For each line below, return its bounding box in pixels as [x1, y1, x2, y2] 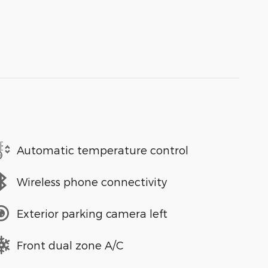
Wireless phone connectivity [17, 175, 167, 188]
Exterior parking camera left [17, 206, 167, 220]
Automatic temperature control [17, 143, 188, 156]
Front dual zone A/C [17, 238, 124, 251]
